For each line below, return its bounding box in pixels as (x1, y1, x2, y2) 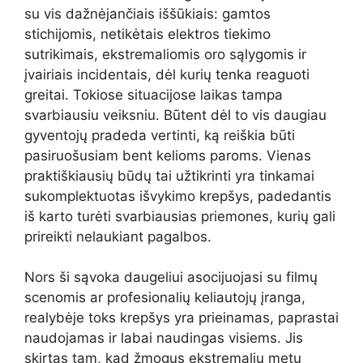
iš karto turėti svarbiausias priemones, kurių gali (24, 207, 335, 224)
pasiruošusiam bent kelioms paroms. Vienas (24, 147, 311, 164)
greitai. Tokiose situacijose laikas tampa (24, 86, 283, 103)
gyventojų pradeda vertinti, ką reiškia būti (24, 126, 295, 143)
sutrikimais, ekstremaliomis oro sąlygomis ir (24, 45, 306, 62)
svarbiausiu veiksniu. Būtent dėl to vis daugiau (24, 106, 327, 123)
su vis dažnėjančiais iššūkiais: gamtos (24, 5, 271, 22)
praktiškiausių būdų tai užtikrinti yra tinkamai (24, 167, 314, 184)
